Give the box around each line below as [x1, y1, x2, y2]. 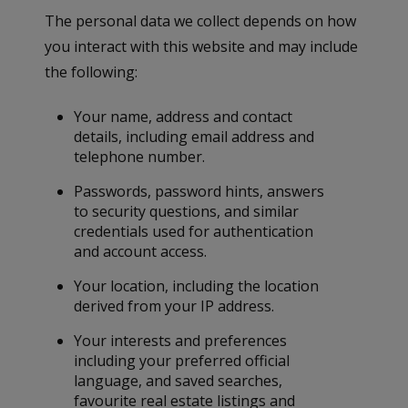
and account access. [74, 240, 208, 261]
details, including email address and [74, 126, 315, 147]
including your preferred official [74, 350, 291, 371]
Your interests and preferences [74, 330, 288, 351]
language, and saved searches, [74, 370, 283, 391]
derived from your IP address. [74, 295, 275, 316]
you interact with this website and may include [45, 36, 359, 56]
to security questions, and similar [74, 200, 300, 221]
